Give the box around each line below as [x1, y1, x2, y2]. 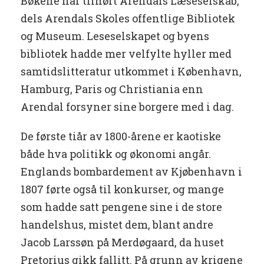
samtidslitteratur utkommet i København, [21, 64, 242, 79]
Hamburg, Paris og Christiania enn [21, 82, 203, 97]
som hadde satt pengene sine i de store [21, 200, 222, 214]
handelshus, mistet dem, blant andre [21, 217, 213, 232]
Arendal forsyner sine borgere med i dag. [21, 100, 234, 114]
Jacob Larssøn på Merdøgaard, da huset [21, 235, 224, 250]
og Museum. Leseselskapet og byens [21, 29, 209, 44]
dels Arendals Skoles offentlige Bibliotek [21, 11, 235, 26]
